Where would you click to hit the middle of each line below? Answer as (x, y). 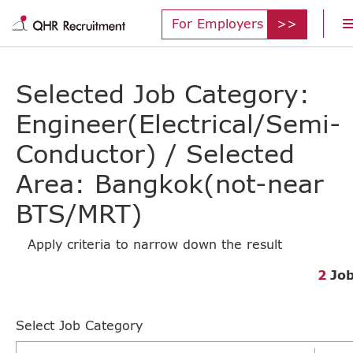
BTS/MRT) (79, 213)
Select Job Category (79, 325)
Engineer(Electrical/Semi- (178, 123)
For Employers (217, 23)
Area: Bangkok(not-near (170, 183)
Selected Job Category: (163, 93)
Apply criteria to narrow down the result (155, 244)
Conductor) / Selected (155, 153)
